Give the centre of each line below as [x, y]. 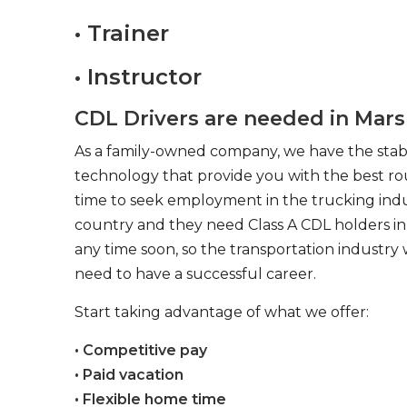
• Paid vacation [129, 375]
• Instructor [138, 77]
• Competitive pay [141, 350]
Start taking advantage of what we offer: [222, 312]
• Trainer [122, 33]
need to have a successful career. [195, 274]
